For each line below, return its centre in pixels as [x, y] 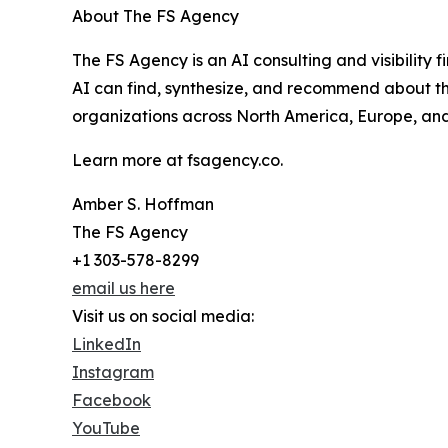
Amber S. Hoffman [143, 204]
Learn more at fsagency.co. [177, 160]
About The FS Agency [155, 16]
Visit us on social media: [163, 316]
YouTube [106, 428]
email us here [123, 288]
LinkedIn [106, 344]
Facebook [111, 400]
